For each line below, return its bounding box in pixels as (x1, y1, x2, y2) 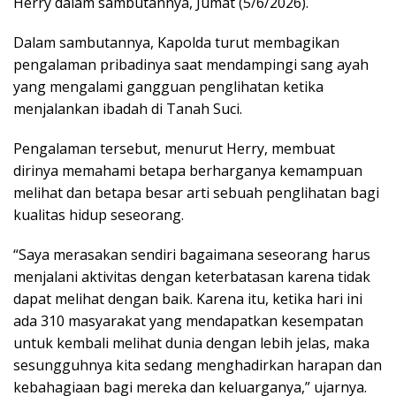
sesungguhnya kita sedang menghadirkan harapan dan (13, 354, 382, 375)
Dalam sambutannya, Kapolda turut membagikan (13, 32, 339, 52)
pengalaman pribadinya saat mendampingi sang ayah (13, 54, 369, 74)
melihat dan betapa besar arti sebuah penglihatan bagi (13, 182, 379, 202)
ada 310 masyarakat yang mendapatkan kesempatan (13, 310, 363, 331)
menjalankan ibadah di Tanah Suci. (13, 98, 242, 118)
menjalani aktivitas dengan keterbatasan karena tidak (13, 266, 370, 286)
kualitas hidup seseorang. (13, 204, 184, 225)
